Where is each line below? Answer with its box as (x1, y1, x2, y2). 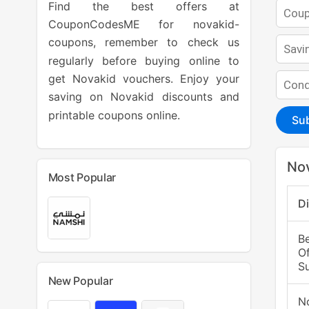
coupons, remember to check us (48, 35, 239, 50)
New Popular (48, 273, 113, 288)
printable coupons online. (48, 108, 180, 122)
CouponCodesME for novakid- (48, 17, 239, 31)
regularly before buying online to (48, 53, 239, 68)
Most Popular (48, 170, 116, 184)
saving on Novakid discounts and (48, 90, 239, 104)
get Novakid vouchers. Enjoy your (48, 71, 239, 86)
